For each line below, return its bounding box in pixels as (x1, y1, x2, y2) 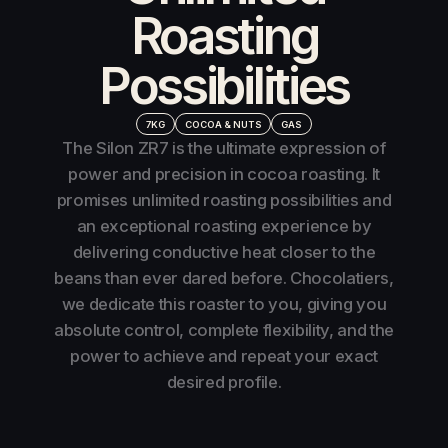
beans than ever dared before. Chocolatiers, (54, 268, 394, 289)
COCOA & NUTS (184, 118, 262, 130)
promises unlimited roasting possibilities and (56, 190, 392, 211)
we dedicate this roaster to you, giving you (61, 294, 387, 315)
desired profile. (166, 372, 282, 393)
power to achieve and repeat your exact (69, 346, 379, 367)
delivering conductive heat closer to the (72, 242, 376, 263)
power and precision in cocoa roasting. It (67, 164, 381, 185)
